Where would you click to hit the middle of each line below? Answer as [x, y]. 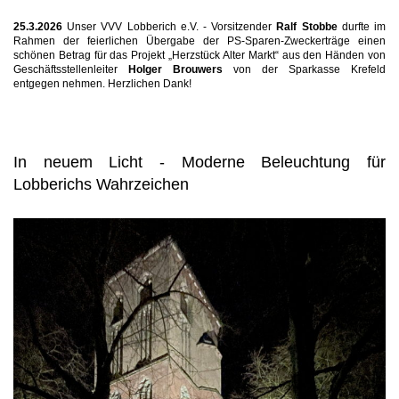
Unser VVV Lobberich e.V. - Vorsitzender [172, 27]
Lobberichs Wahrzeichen [101, 185]
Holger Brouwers [175, 69]
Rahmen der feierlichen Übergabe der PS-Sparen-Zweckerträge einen [199, 41]
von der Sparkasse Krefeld [304, 69]
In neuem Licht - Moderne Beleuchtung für [199, 163]
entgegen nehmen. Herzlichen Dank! [102, 84]
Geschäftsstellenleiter [71, 69]
